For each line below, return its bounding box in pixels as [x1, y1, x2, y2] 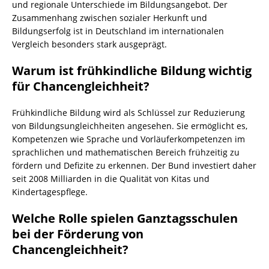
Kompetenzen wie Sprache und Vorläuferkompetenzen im [12, 133, 245, 145]
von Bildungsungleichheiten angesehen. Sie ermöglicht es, [12, 120, 247, 131]
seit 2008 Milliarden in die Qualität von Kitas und [12, 173, 210, 184]
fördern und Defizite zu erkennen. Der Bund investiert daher [12, 160, 256, 171]
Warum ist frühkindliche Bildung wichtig [12, 62, 252, 79]
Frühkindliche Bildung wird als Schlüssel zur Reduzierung [12, 107, 245, 118]
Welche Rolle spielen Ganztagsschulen [12, 210, 238, 226]
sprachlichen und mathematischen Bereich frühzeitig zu [12, 147, 240, 158]
